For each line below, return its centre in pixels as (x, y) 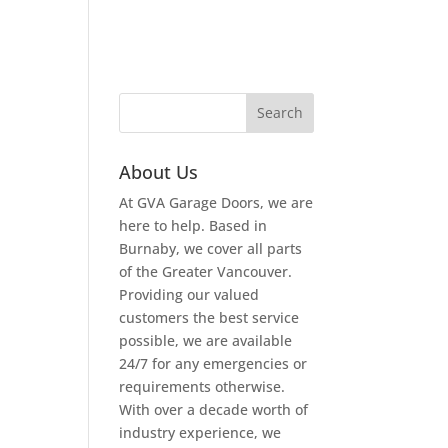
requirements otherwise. (202, 386)
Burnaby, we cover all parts (211, 248)
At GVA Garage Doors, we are (216, 202)
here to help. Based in (193, 225)
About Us (159, 171)
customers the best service (209, 317)
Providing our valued (189, 294)
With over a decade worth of (214, 409)
